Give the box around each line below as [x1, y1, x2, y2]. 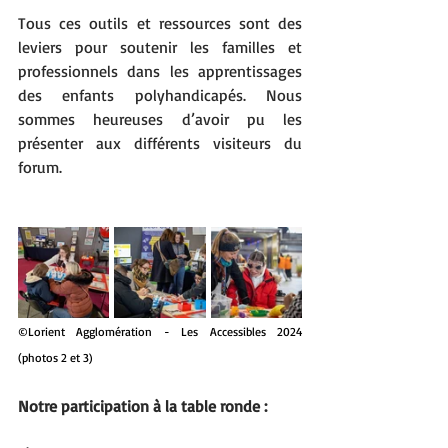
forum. [18, 157, 62, 178]
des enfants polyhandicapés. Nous [18, 85, 302, 106]
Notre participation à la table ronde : [18, 396, 267, 417]
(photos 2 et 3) [18, 350, 93, 366]
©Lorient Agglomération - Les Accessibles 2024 [18, 324, 302, 340]
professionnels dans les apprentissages [18, 61, 302, 82]
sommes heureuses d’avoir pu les [18, 109, 302, 130]
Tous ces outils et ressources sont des [18, 13, 302, 34]
